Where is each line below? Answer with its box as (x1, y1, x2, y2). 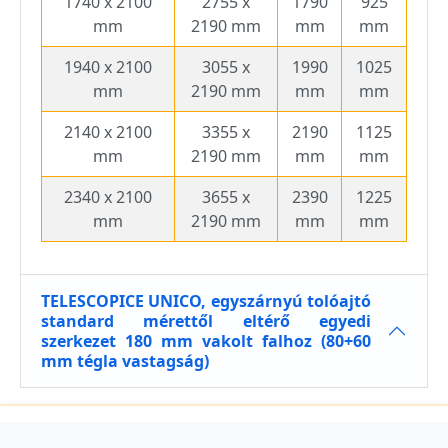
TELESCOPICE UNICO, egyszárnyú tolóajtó (41, 290, 371, 313)
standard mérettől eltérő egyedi (41, 310, 371, 333)
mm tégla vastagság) (41, 350, 209, 373)
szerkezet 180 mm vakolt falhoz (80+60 (41, 330, 371, 353)
